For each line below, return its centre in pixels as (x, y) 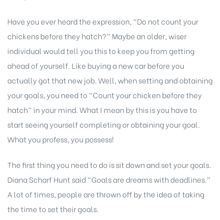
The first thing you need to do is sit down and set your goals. (109, 165)
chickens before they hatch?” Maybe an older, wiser (97, 36)
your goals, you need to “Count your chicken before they (105, 95)
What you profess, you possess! (61, 139)
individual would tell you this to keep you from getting (101, 50)
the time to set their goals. (53, 209)
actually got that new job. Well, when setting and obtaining (110, 80)
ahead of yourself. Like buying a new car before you (96, 65)
